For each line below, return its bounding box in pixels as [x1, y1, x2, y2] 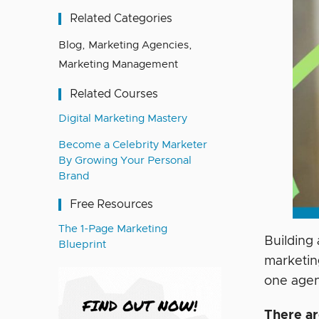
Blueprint [58, 239, 106, 250]
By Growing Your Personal [58, 155, 192, 166]
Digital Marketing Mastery [58, 113, 187, 124]
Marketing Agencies [88, 40, 189, 51]
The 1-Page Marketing [58, 224, 167, 234]
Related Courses [70, 88, 158, 100]
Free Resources [70, 199, 153, 210]
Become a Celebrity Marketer [58, 140, 207, 150]
